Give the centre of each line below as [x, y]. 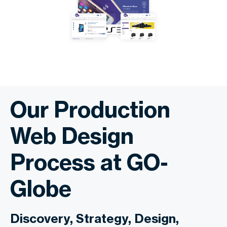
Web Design [72, 136]
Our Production [90, 110]
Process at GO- [89, 162]
